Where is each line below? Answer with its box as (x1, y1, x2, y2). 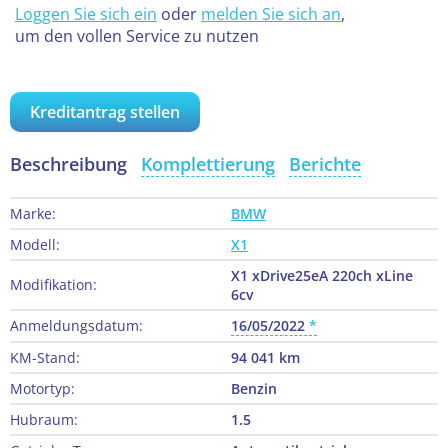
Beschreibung (10, 152, 127, 177)
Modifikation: (10, 275, 97, 295)
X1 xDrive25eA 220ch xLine (231, 266, 413, 286)
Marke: (10, 204, 56, 224)
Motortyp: (10, 379, 75, 399)
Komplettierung (141, 152, 275, 177)
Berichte (289, 152, 361, 177)
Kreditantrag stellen (30, 101, 180, 124)
